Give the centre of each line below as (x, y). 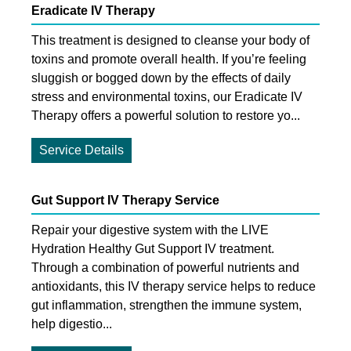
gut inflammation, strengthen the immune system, (166, 305)
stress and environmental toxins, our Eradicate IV (167, 96)
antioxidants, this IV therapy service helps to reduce (174, 286)
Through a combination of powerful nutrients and (165, 267)
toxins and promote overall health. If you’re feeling (169, 59)
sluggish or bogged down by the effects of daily (161, 78)
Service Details (81, 150)
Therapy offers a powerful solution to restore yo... (166, 115)
